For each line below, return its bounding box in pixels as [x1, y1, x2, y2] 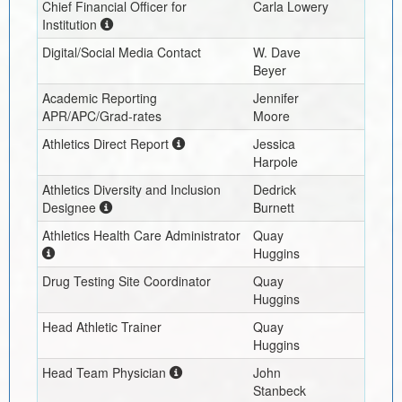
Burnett [252, 197, 294, 216]
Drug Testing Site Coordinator [41, 271, 211, 290]
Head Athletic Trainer [41, 317, 162, 336]
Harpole [252, 152, 298, 170]
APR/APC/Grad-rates [41, 106, 162, 125]
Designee [41, 197, 96, 216]
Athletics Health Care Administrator [41, 225, 240, 244]
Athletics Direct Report [41, 134, 169, 153]
